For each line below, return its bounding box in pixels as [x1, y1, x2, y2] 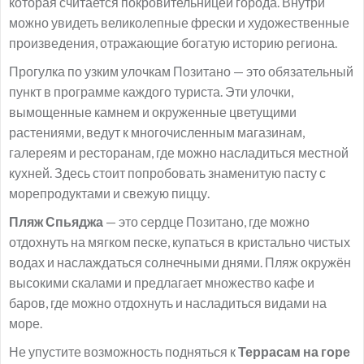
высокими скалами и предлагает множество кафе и [9, 275, 314, 290]
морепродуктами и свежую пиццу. [9, 185, 210, 201]
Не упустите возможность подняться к [9, 344, 236, 359]
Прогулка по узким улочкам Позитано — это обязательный [9, 63, 353, 79]
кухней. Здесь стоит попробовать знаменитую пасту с [9, 165, 326, 180]
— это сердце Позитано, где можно [106, 214, 310, 229]
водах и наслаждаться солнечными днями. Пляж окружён [9, 254, 351, 270]
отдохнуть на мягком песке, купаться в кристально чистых [9, 234, 350, 249]
